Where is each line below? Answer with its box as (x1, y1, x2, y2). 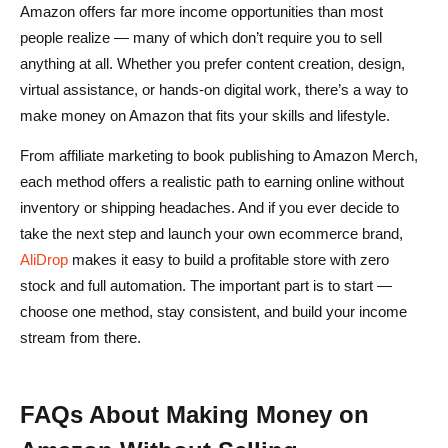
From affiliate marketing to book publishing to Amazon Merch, (20, 146, 418, 164)
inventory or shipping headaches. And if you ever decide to (20, 198, 399, 216)
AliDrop (20, 250, 68, 268)
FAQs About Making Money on (20, 400, 369, 428)
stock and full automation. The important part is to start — (20, 276, 392, 294)
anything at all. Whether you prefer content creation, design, (20, 54, 405, 72)
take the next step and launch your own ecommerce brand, (20, 224, 403, 242)
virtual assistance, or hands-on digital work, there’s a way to (20, 80, 408, 98)
